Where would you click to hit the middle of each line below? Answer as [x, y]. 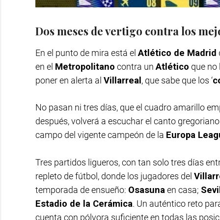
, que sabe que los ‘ [177, 80]
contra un [135, 66]
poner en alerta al [69, 80]
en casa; [183, 190]
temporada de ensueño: [82, 190]
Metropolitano [85, 66]
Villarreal [123, 80]
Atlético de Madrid [177, 53]
